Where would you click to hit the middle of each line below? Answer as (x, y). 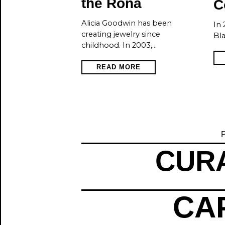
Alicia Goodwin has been (127, 23)
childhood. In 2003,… (119, 45)
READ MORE (119, 67)
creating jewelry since (121, 34)
